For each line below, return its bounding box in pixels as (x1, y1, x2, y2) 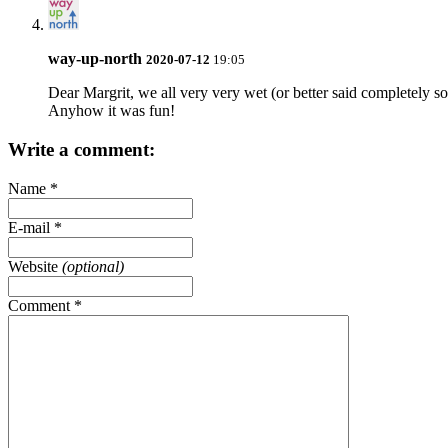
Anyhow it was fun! (48, 102, 175, 120)
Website (8, 257, 62, 275)
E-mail (8, 218, 54, 236)
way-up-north (48, 50, 142, 68)
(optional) (62, 257, 124, 275)
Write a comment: (8, 138, 155, 160)
